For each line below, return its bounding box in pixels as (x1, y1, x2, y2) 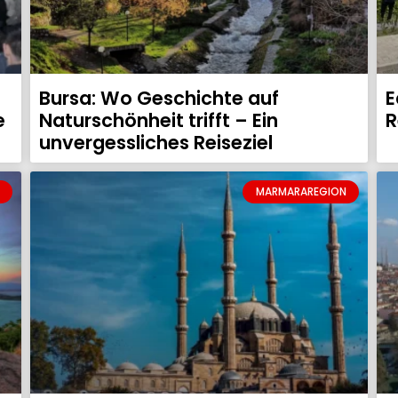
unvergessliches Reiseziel (39, 129, 273, 155)
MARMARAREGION (255, 183, 346, 199)
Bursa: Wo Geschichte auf (39, 84, 279, 111)
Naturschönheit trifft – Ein (39, 107, 278, 133)
